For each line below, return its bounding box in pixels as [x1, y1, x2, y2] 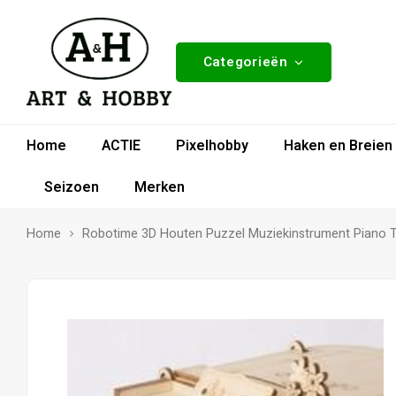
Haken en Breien [284, 134, 392, 156]
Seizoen [44, 176, 99, 198]
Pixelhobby [176, 134, 248, 156]
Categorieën [202, 51, 288, 72]
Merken [134, 176, 185, 198]
